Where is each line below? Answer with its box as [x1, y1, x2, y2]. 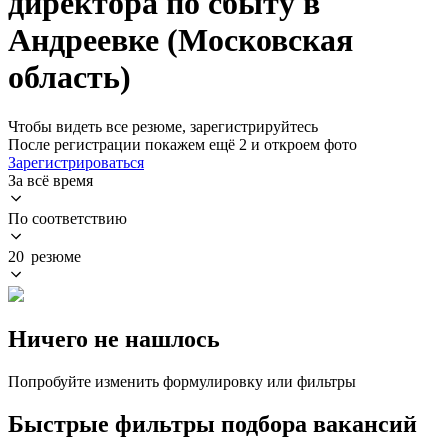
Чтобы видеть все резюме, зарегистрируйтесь [8, 117, 318, 135]
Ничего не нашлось [8, 325, 220, 352]
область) [8, 59, 131, 96]
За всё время [8, 171, 93, 189]
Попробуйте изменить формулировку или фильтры [8, 372, 356, 390]
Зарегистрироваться [8, 153, 144, 171]
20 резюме [8, 247, 81, 265]
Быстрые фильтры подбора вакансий [8, 410, 417, 437]
